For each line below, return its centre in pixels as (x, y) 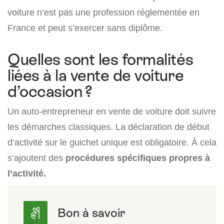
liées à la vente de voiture (96, 76)
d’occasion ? (50, 92)
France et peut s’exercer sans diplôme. (85, 28)
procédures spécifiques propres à (138, 158)
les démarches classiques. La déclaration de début (108, 127)
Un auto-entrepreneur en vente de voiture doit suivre (112, 111)
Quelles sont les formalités (100, 60)
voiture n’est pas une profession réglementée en (103, 12)
